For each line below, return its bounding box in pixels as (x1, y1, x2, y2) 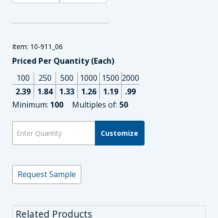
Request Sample (18, 169, 76, 180)
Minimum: (12, 99, 50, 110)
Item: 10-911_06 (12, 42, 63, 52)
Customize (101, 128, 138, 138)
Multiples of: (72, 99, 119, 110)
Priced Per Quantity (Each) (12, 55, 114, 67)
